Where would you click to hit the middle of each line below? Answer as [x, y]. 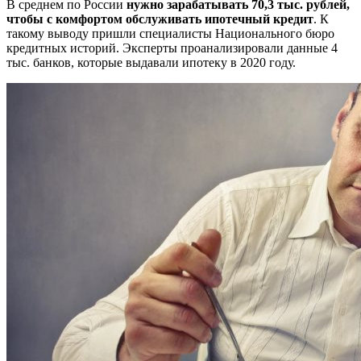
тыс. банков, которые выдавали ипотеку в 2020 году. [151, 62]
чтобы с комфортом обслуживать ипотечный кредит [160, 19]
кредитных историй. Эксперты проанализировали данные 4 [172, 48]
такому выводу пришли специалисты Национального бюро [170, 33]
